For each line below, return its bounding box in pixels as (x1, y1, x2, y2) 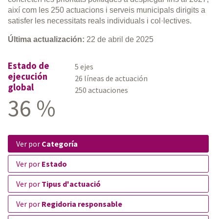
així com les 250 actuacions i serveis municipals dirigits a (8, 6, 205, 15)
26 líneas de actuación (75, 73, 148, 84)
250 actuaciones (75, 85, 129, 95)
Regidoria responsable (42, 199, 122, 209)
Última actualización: (8, 35, 85, 44)
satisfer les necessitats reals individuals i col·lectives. (8, 17, 192, 25)
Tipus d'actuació (42, 179, 101, 189)
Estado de (8, 60, 49, 72)
